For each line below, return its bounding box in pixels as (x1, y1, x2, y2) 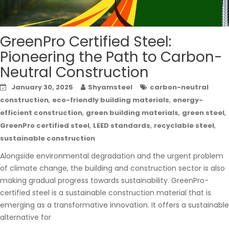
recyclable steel (154, 120, 214, 130)
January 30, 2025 (11, 82, 73, 92)
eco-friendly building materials (52, 95, 169, 105)
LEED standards (93, 120, 150, 130)
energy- (173, 95, 203, 105)
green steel (182, 107, 224, 118)
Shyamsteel (88, 82, 132, 92)
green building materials (86, 107, 178, 118)
